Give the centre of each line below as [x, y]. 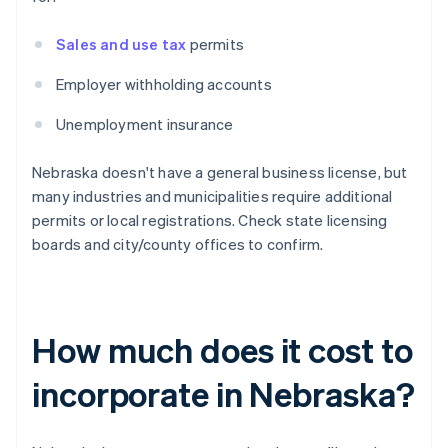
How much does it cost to [222, 350]
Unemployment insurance [145, 124]
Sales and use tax [121, 44]
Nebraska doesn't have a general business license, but [220, 172]
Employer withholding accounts [164, 84]
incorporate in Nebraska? [223, 394]
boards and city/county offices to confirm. [178, 244]
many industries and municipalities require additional [212, 196]
